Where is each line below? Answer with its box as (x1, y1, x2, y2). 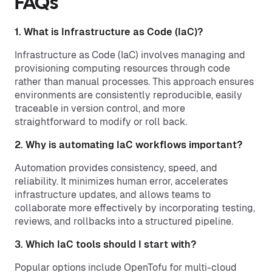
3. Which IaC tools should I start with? (15, 239, 196, 250)
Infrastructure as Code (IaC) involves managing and (15, 49, 245, 61)
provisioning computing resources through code (15, 63, 230, 74)
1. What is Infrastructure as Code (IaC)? (15, 26, 203, 38)
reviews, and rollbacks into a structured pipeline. (15, 216, 233, 227)
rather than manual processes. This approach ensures (15, 76, 254, 87)
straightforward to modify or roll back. (15, 116, 187, 127)
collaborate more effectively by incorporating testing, (15, 202, 255, 214)
